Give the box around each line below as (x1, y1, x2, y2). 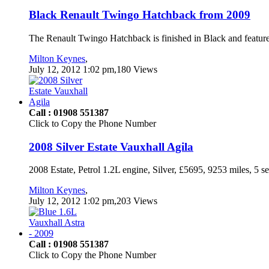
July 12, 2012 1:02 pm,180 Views (29, 64, 157, 74)
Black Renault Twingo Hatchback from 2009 (29, 8, 250, 22)
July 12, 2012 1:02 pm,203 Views (29, 196, 157, 207)
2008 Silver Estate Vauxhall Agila (29, 140, 193, 153)
